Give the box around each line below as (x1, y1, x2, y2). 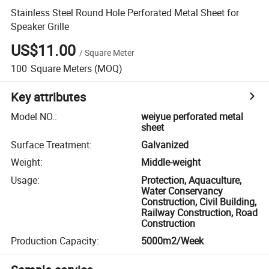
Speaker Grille (11, 19, 70, 33)
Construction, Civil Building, (141, 195, 257, 208)
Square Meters (30, 61, 92, 75)
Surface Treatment (11, 138, 90, 152)
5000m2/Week (141, 234, 204, 248)
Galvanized (141, 138, 189, 152)
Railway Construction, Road (141, 205, 258, 219)
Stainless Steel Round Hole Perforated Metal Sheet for (11, 5, 240, 19)
